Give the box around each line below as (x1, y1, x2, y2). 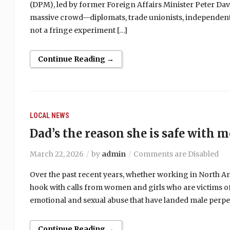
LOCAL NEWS (29, 111, 69, 120)
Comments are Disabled (133, 149, 219, 159)
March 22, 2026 (29, 149, 84, 159)
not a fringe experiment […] (29, 26, 127, 35)
